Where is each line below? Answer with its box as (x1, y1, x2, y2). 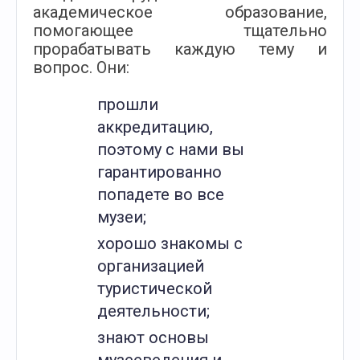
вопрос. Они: (33, 58, 129, 77)
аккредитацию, (97, 117, 213, 137)
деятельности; (97, 301, 210, 321)
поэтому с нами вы (97, 140, 244, 159)
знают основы (97, 328, 209, 347)
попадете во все (97, 185, 224, 204)
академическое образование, (33, 2, 327, 22)
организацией (97, 256, 204, 276)
